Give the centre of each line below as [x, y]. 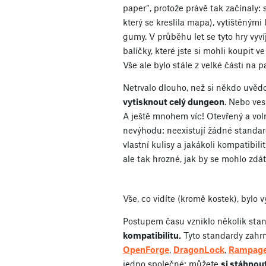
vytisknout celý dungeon [174, 102]
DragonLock [199, 249]
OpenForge [146, 249]
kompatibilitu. [152, 235]
